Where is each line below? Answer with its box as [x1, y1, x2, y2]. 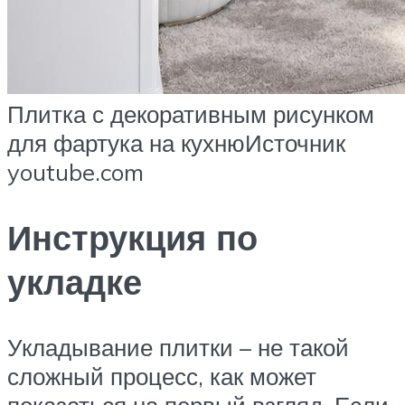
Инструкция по [7, 214, 258, 259]
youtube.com [7, 156, 144, 186]
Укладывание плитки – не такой [7, 332, 349, 362]
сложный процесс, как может [7, 361, 316, 391]
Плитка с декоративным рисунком [7, 99, 374, 128]
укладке [7, 259, 142, 304]
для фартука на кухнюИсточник [7, 127, 345, 157]
